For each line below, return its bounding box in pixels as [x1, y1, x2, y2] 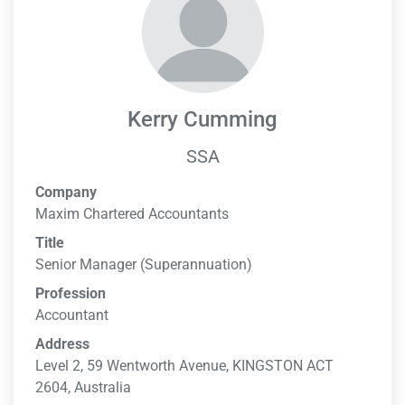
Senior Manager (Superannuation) [35, 256, 252, 273]
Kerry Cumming [127, 107, 278, 132]
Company [35, 184, 97, 201]
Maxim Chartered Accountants [35, 205, 229, 222]
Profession [35, 285, 106, 302]
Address [35, 335, 89, 353]
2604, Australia [35, 379, 131, 396]
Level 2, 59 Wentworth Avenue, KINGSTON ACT [35, 357, 334, 374]
